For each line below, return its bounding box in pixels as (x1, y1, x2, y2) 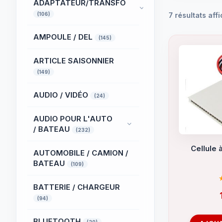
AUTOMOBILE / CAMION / (33, 148, 128, 158)
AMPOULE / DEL (33, 32, 95, 42)
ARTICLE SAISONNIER (33, 56, 114, 65)
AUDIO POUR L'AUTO (33, 114, 112, 123)
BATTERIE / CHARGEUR (33, 182, 120, 192)
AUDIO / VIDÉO (33, 90, 90, 100)
